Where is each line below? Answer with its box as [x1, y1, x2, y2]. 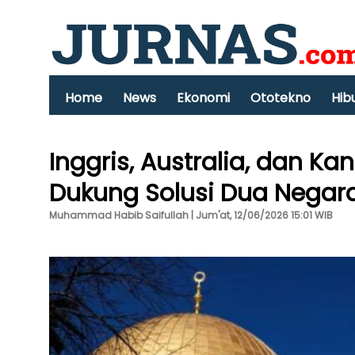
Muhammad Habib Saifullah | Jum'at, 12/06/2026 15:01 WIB [49, 208, 333, 222]
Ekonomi [177, 89, 230, 107]
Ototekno [250, 89, 311, 107]
